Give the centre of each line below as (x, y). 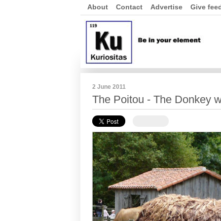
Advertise (166, 7)
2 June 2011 (109, 87)
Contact (129, 7)
